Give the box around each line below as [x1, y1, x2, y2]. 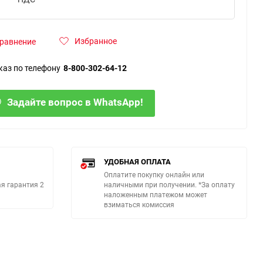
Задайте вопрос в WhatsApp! [7, 96, 143, 109]
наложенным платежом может [104, 190, 207, 200]
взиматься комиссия [104, 200, 174, 210]
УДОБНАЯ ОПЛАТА [104, 156, 171, 167]
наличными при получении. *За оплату [104, 180, 235, 190]
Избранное [75, 35, 117, 47]
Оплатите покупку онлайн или [104, 170, 204, 180]
